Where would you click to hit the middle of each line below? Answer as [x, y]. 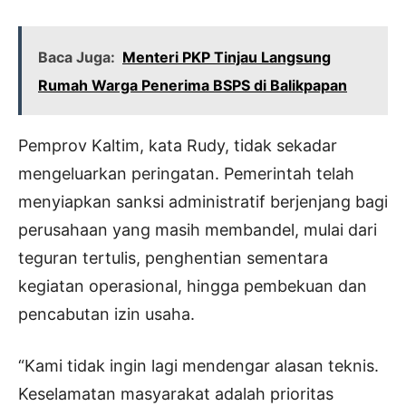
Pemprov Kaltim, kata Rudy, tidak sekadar [178, 146]
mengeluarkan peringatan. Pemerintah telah [186, 174]
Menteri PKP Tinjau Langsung [227, 58]
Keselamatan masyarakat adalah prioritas [176, 394]
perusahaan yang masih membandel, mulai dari [198, 230]
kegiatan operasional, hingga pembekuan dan [193, 286]
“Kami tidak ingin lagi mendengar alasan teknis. [198, 366]
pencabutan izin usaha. [106, 314]
